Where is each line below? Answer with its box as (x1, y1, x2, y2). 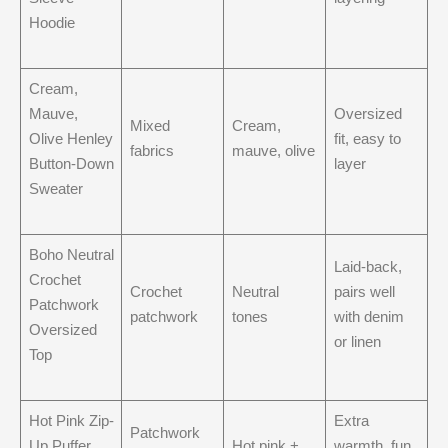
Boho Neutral (28, 245, 114, 263)
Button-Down (28, 154, 114, 172)
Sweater (28, 179, 83, 197)
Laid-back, (333, 257, 402, 275)
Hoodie (28, 13, 75, 31)
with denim (333, 307, 404, 325)
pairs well (333, 282, 395, 300)
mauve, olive (231, 141, 315, 159)
